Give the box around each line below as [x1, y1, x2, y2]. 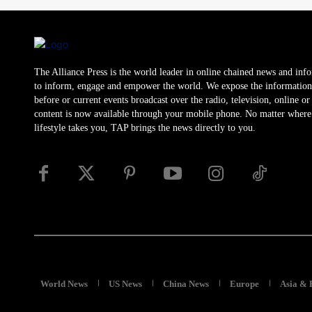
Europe [230, 278, 259, 289]
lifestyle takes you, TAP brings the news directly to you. [34, 122, 256, 133]
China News [163, 278, 209, 289]
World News [40, 278, 88, 289]
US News [109, 278, 142, 289]
